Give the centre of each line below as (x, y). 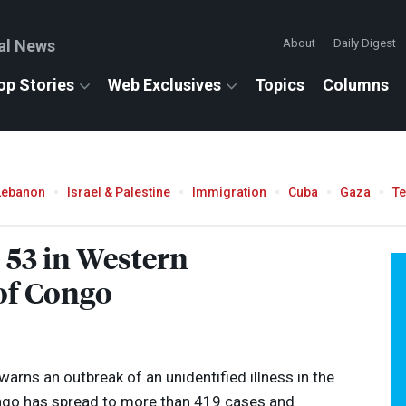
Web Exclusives (164, 85)
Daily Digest (365, 43)
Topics (280, 85)
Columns (356, 85)
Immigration (229, 192)
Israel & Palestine (119, 192)
